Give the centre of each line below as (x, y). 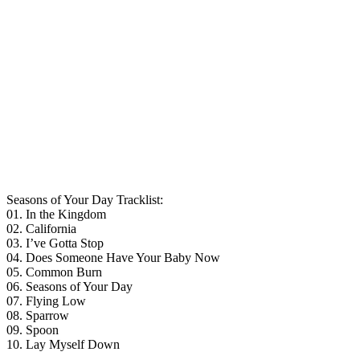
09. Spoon (33, 329)
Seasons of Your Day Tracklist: (85, 199)
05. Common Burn (54, 272)
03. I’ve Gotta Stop (55, 243)
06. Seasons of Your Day (70, 286)
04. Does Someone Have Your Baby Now (113, 257)
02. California (41, 228)
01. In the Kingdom (56, 214)
